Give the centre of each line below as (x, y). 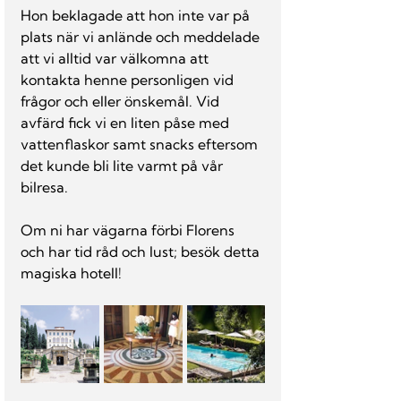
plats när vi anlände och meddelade (142, 37)
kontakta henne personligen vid (129, 80)
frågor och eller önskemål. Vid (122, 101)
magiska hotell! (71, 273)
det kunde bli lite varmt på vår (124, 166)
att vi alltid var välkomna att (116, 58)
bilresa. (44, 187)
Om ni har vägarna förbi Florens (129, 230)
